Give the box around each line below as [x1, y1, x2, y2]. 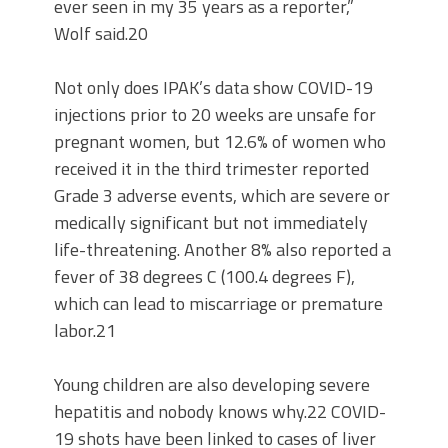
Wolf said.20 [54, 20, 148, 48]
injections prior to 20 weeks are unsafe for [54, 101, 376, 129]
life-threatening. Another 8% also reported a [54, 236, 391, 264]
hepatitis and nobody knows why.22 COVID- [54, 398, 386, 426]
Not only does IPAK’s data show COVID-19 [54, 74, 373, 102]
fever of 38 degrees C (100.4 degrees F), [54, 263, 355, 291]
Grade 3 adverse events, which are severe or [54, 182, 390, 210]
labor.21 [54, 317, 116, 345]
